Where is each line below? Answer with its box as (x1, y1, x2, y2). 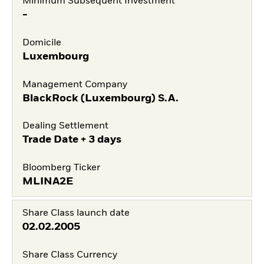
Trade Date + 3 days (22, 134, 121, 146)
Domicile (22, 38, 61, 48)
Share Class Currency (22, 250, 117, 260)
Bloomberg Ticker (22, 163, 100, 173)
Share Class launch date (22, 209, 130, 219)
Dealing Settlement (22, 121, 108, 131)
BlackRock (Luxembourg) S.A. (22, 93, 179, 104)
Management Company (22, 80, 127, 90)
